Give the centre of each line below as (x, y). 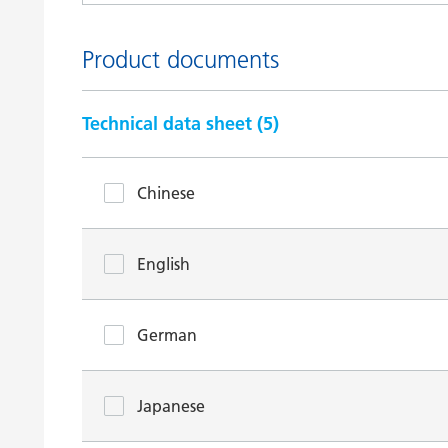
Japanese (171, 406)
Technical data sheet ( (172, 123)
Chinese (166, 193)
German (167, 335)
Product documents (180, 59)
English (163, 264)
